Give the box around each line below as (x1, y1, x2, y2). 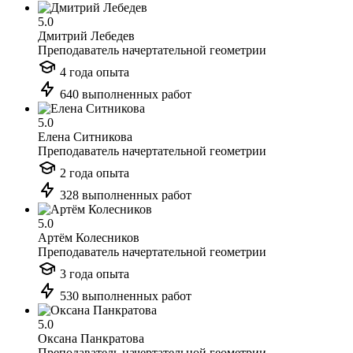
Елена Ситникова (38, 130, 132, 144)
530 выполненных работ (57, 289, 191, 303)
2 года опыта (57, 166, 129, 180)
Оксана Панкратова (38, 332, 144, 346)
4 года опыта (57, 65, 129, 80)
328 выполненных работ (57, 188, 191, 203)
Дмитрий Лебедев (38, 29, 135, 43)
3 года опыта (57, 267, 129, 281)
